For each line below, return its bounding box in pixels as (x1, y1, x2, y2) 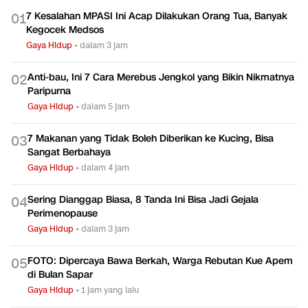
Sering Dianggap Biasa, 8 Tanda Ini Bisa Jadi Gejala (27, 192, 258, 206)
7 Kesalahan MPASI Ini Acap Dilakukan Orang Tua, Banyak (26, 9, 287, 23)
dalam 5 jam (81, 100, 129, 112)
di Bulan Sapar (27, 267, 93, 281)
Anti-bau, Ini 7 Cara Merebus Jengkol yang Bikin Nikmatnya (27, 70, 294, 84)
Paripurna (27, 84, 71, 98)
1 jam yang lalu (81, 283, 139, 296)
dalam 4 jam (81, 161, 129, 173)
